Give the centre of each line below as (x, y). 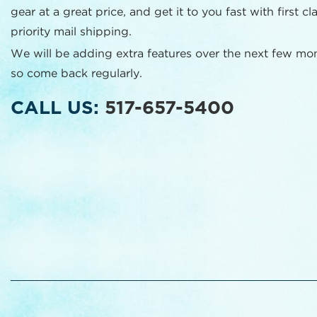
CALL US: (58, 108)
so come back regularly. (76, 74)
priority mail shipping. (71, 32)
